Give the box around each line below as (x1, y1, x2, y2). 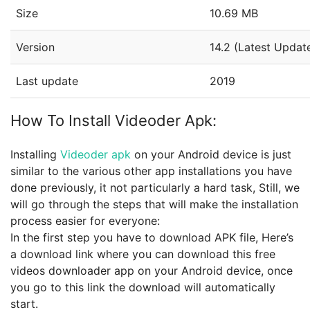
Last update (16, 74, 78, 88)
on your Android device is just (131, 147, 291, 161)
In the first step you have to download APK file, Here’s (10, 230, 293, 244)
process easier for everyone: (10, 214, 160, 228)
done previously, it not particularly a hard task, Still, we (10, 181, 300, 194)
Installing (10, 147, 60, 161)
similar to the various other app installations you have (10, 164, 292, 178)
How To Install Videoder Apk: (10, 111, 217, 129)
